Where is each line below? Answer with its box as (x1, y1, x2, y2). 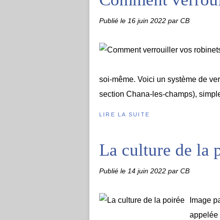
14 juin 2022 (128, 167, 168, 175)
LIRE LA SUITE (99, 111, 150, 117)
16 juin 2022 (128, 17, 168, 25)
